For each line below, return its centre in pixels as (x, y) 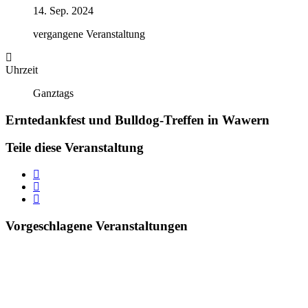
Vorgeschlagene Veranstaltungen (97, 225)
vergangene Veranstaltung (89, 34)
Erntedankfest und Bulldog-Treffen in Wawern (137, 120)
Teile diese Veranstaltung (75, 148)
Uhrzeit (22, 70)
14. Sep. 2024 (63, 11)
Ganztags (53, 93)
